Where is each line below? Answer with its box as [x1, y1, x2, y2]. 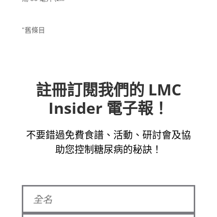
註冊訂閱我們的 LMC [35, 79, 181, 100]
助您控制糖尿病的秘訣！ [55, 143, 162, 156]
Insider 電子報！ [48, 97, 169, 119]
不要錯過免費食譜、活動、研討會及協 [26, 128, 191, 142]
